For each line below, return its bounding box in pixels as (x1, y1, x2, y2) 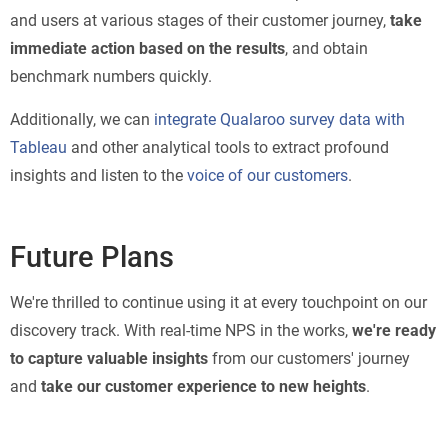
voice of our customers (187, 165, 348, 185)
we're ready (352, 320, 436, 340)
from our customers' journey (208, 348, 410, 368)
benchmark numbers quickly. (10, 66, 212, 86)
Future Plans (10, 239, 174, 274)
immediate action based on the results (10, 38, 285, 58)
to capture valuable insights (10, 348, 208, 368)
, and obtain (285, 38, 368, 58)
